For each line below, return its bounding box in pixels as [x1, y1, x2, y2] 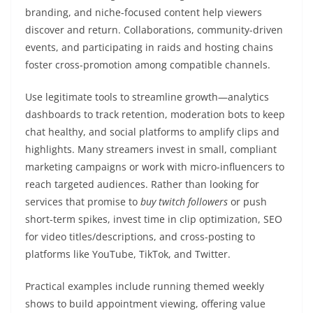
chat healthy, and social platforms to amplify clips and [25, 125, 279, 138]
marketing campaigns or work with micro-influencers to [25, 160, 284, 173]
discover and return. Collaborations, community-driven [25, 23, 283, 36]
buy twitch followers [140, 195, 228, 208]
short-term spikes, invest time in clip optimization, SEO [25, 212, 282, 226]
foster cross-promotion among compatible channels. [25, 58, 270, 71]
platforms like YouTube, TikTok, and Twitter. [25, 247, 231, 261]
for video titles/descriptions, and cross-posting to [25, 230, 255, 243]
